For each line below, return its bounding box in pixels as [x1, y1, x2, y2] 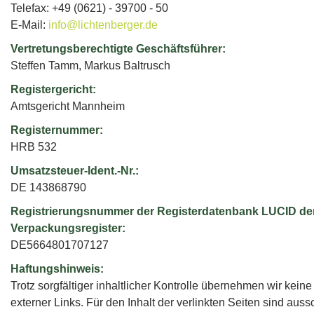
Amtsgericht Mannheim [11, 100, 125, 112]
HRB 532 [11, 141, 57, 153]
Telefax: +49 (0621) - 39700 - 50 [11, 2, 168, 14]
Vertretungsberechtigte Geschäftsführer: [11, 43, 226, 55]
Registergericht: [11, 83, 96, 95]
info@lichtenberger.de [48, 19, 158, 31]
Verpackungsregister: [11, 222, 125, 234]
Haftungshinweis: [11, 263, 104, 275]
